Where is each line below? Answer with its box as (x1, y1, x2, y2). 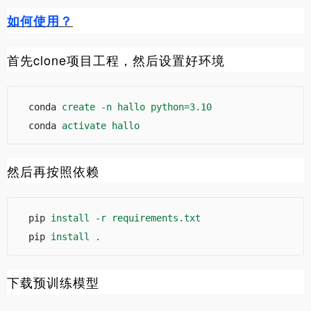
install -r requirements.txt (51, 212, 201, 224)
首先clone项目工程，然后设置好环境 (7, 50, 225, 69)
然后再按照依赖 (7, 161, 99, 180)
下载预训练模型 (7, 272, 99, 291)
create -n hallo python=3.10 (62, 101, 212, 112)
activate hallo (62, 119, 140, 131)
